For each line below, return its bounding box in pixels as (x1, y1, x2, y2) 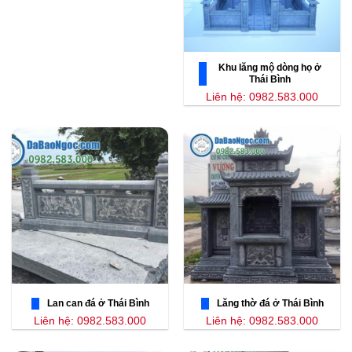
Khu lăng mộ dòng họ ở (218, 62, 321, 74)
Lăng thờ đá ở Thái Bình (216, 298, 324, 310)
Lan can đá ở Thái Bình (46, 298, 149, 310)
